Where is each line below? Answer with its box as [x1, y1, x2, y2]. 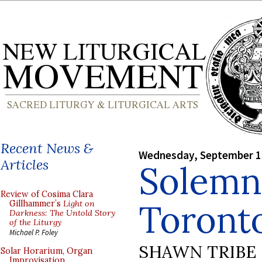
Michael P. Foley [9, 227, 58, 237]
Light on [63, 198, 95, 209]
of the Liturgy [9, 217, 61, 227]
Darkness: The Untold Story [9, 208, 115, 218]
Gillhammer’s [9, 198, 63, 209]
